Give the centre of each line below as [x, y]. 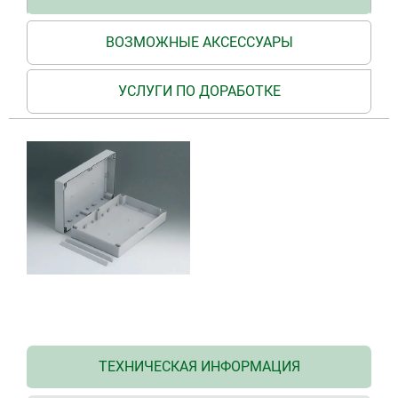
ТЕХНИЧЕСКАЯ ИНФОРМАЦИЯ [199, 366]
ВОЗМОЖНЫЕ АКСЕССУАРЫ [199, 42]
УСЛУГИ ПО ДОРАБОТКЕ [199, 91]
